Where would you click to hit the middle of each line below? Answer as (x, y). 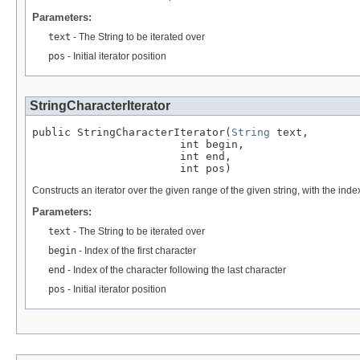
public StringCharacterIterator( (132, 132)
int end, (132, 156)
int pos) (132, 168)
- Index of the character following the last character (176, 270)
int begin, (138, 144)
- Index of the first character (136, 250)
